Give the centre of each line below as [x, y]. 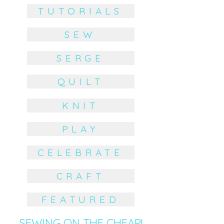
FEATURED [80, 200]
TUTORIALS [80, 11]
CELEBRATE [80, 152]
